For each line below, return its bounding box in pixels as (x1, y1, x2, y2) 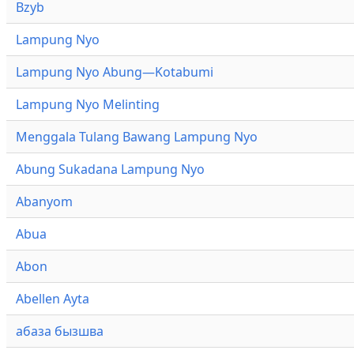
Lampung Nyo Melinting (16, 96, 160, 114)
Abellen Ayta (16, 290, 89, 308)
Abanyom (16, 193, 73, 211)
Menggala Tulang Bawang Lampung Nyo (16, 128, 258, 146)
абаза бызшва (16, 322, 104, 341)
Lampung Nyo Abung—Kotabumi (16, 63, 213, 81)
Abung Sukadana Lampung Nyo (16, 160, 205, 179)
